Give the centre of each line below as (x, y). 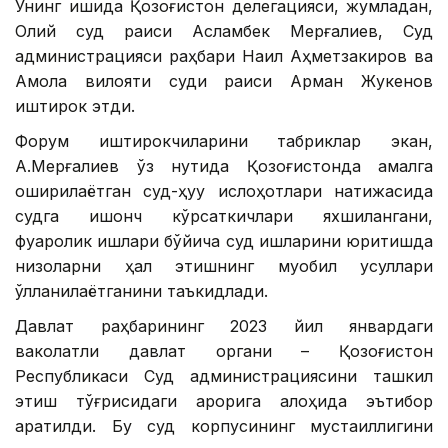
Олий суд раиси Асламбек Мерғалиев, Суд (224, 31)
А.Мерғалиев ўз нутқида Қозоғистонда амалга (224, 166)
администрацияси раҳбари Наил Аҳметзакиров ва (224, 56)
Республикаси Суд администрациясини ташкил (224, 376)
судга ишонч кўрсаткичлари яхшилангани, (224, 216)
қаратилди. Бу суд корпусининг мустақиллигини (224, 426)
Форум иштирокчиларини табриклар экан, (224, 141)
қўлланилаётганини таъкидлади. (141, 291)
